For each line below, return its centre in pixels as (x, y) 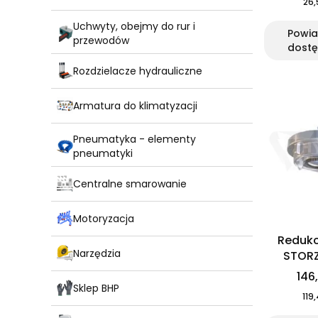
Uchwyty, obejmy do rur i (134, 27)
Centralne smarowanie (130, 183)
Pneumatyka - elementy (135, 139)
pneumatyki (103, 154)
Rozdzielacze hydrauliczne (138, 71)
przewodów (101, 41)
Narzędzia (97, 253)
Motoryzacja (104, 218)
